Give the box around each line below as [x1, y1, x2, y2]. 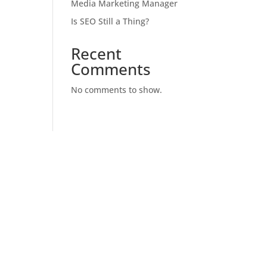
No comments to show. [71, 84, 163, 95]
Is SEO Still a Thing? [71, 15, 150, 27]
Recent [71, 43, 122, 64]
